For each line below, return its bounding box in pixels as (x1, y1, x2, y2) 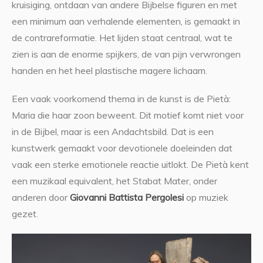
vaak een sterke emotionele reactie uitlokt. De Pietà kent (11, 159, 249, 171)
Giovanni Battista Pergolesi (69, 191, 184, 204)
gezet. (11, 208, 38, 220)
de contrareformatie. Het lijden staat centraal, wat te (11, 32, 232, 44)
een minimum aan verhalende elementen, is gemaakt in (11, 15, 240, 28)
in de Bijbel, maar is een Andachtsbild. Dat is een (11, 126, 214, 138)
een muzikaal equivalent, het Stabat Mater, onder (11, 175, 217, 187)
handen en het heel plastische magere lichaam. (11, 65, 207, 77)
